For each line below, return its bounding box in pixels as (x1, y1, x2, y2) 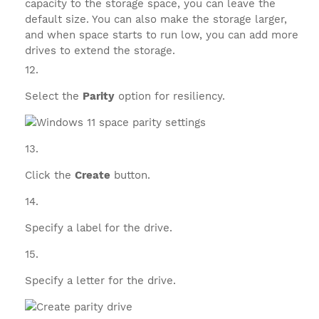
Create (75, 169, 110, 182)
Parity (83, 90, 115, 103)
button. (110, 169, 150, 182)
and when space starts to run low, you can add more (25, 28, 298, 41)
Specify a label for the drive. (25, 221, 172, 234)
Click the (25, 169, 75, 182)
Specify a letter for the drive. (25, 274, 176, 287)
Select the (25, 90, 83, 103)
